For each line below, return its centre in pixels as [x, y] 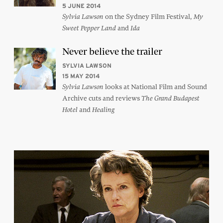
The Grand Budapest [170, 99]
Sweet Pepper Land [89, 28]
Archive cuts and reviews [102, 98]
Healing [103, 110]
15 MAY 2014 [81, 76]
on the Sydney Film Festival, [148, 17]
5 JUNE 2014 [81, 6]
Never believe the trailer [112, 52]
